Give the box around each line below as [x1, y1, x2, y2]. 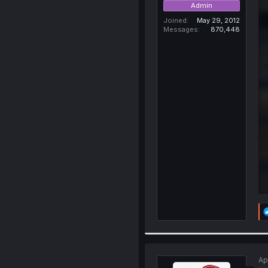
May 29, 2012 [196, 16, 240, 25]
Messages [163, 25, 198, 33]
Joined [163, 16, 187, 25]
